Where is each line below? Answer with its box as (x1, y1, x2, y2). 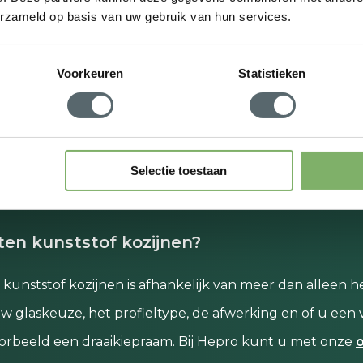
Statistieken (238, 66, 306, 80)
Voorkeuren (57, 66, 123, 80)
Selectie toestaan (130, 163, 228, 177)
